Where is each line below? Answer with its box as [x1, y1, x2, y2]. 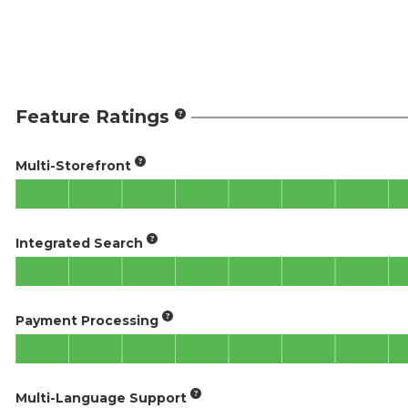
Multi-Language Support [15, 390, 187, 406]
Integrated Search [15, 235, 143, 251]
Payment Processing [15, 312, 158, 329]
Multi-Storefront [15, 158, 131, 174]
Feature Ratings [15, 106, 169, 127]
